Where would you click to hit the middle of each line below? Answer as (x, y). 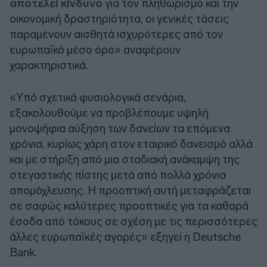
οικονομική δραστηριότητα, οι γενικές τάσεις (119, 18)
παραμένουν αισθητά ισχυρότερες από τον (116, 34)
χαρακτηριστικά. (49, 65)
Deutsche (217, 237)
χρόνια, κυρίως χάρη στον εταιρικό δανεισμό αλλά (131, 144)
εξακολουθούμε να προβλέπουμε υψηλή (109, 113)
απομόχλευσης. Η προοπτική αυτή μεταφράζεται (130, 190)
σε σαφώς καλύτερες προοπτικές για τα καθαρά (129, 206)
